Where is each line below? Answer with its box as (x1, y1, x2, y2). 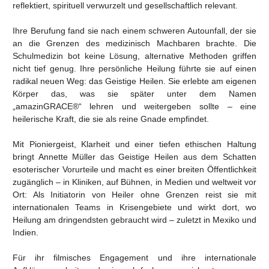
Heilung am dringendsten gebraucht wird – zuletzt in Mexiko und (12, 214, 257, 225)
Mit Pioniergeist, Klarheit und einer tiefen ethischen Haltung (12, 139, 257, 149)
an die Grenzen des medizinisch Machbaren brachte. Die (12, 38, 257, 48)
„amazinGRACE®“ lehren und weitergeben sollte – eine (12, 101, 257, 111)
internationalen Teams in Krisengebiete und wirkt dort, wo (12, 202, 257, 212)
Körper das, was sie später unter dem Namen (12, 88, 257, 98)
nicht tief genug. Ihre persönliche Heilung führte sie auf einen (12, 63, 257, 73)
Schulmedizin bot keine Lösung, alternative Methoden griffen (12, 50, 257, 61)
